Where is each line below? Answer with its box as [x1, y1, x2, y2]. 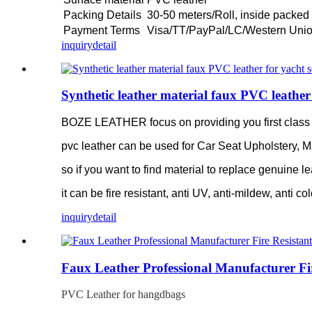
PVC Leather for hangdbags [61, 288, 185, 301]
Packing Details [63, 8, 141, 21]
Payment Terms [63, 24, 140, 36]
